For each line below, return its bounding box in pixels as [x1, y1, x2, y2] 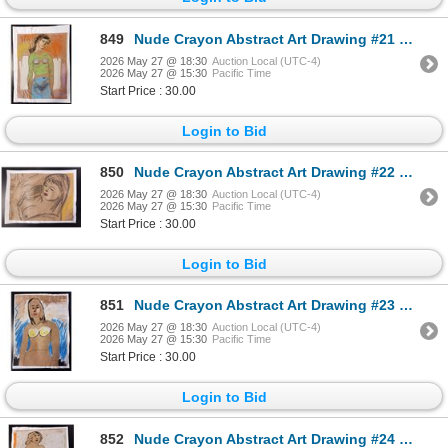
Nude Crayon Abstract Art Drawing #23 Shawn [134, 297, 399, 314]
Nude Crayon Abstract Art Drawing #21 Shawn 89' [134, 30, 399, 47]
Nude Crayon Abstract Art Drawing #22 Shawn [134, 163, 399, 180]
